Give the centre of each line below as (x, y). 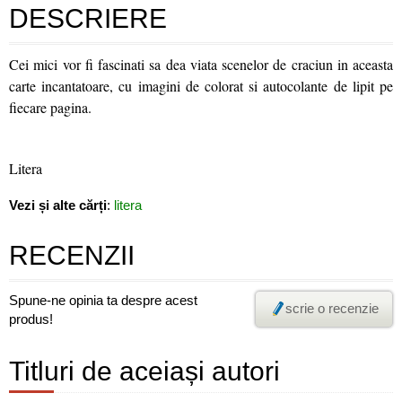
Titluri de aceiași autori (144, 371)
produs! (31, 319)
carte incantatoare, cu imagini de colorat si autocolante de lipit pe (201, 86)
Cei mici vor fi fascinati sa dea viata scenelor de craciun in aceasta (201, 64)
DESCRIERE (88, 18)
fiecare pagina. (50, 107)
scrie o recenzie (332, 309)
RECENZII (72, 255)
